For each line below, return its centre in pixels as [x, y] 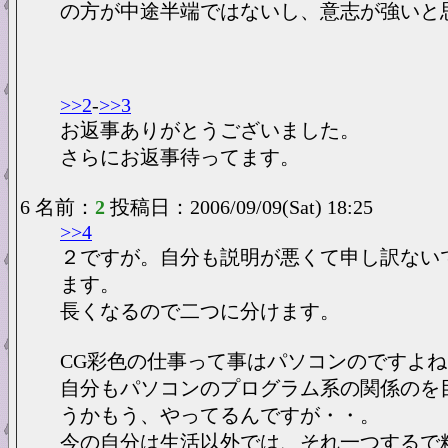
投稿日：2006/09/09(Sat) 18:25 [241, 207]
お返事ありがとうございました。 [210, 130]
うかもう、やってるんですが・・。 [220, 415]
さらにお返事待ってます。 [180, 157]
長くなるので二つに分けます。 [200, 311]
